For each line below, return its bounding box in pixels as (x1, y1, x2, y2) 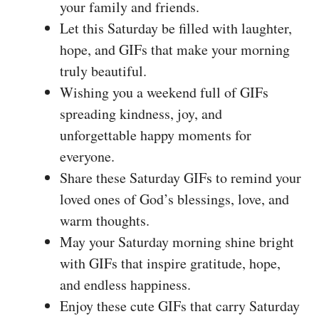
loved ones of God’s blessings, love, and (60, 189, 289, 209)
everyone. (60, 146, 115, 166)
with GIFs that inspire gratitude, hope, (60, 253, 281, 273)
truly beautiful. (60, 61, 147, 80)
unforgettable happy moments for (60, 125, 251, 145)
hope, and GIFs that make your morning (60, 39, 290, 59)
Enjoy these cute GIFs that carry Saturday (60, 296, 300, 315)
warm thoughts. (60, 210, 150, 230)
